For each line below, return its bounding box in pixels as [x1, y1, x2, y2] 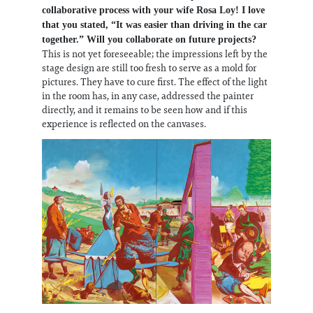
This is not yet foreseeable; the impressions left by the [42, 48, 268, 61]
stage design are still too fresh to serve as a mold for [42, 61, 256, 75]
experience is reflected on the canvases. [42, 117, 208, 131]
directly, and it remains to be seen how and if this [42, 103, 247, 117]
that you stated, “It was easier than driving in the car [42, 20, 267, 31]
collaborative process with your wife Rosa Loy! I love [42, 5, 265, 16]
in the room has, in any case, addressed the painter [42, 89, 254, 103]
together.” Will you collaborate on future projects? [42, 34, 256, 45]
